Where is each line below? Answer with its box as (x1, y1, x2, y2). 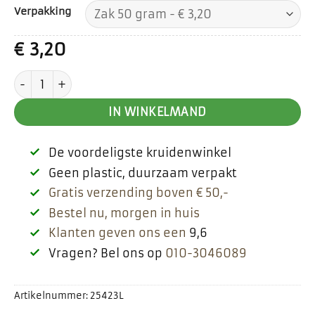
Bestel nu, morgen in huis (48, 205, 200, 220)
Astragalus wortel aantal (13, 71, 162, 86)
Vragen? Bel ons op (48, 245, 165, 260)
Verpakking (14, 5, 71, 18)
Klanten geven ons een (48, 226, 186, 240)
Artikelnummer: (14, 290, 90, 302)
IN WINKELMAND (108, 105, 207, 120)
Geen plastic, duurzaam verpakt (48, 165, 237, 180)
